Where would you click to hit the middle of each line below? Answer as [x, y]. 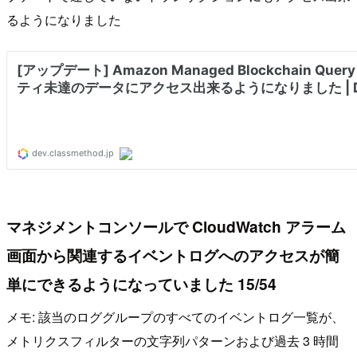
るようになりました [64, 19]
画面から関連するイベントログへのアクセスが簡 [173, 255]
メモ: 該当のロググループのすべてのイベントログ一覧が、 [175, 317]
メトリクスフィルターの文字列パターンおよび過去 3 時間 [173, 341]
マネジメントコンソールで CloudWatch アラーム [176, 226]
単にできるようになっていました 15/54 [141, 283]
